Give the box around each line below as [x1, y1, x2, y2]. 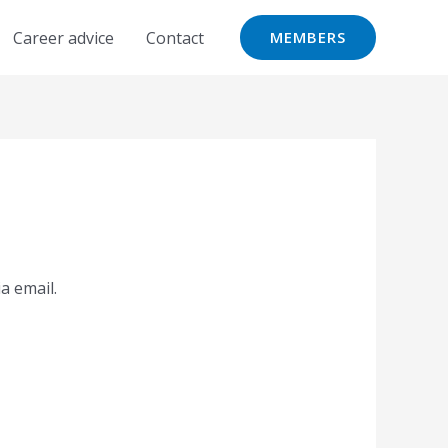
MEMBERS [270, 27, 346, 47]
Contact [146, 26, 204, 49]
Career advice [13, 26, 114, 49]
